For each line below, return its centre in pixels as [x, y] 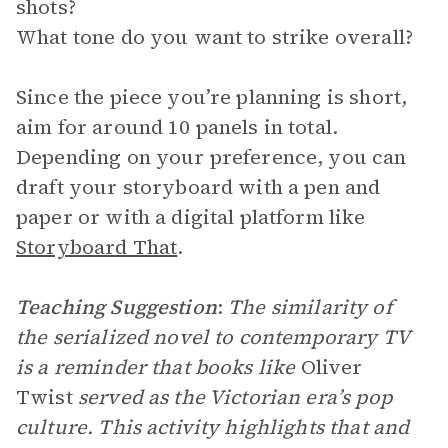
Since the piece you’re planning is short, [212, 97]
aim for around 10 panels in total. [177, 127]
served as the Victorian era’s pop [232, 397]
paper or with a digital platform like [191, 217]
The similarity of [310, 307]
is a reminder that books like [158, 367]
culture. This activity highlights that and [213, 427]
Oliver [331, 367]
